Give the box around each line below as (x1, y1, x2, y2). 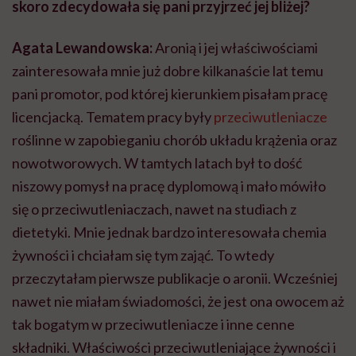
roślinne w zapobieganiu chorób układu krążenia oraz (12, 131, 337, 149)
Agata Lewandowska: (12, 39, 153, 56)
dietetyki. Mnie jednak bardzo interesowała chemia (12, 223, 327, 241)
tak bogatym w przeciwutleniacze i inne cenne (12, 315, 295, 333)
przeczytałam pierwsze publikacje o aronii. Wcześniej (12, 269, 338, 287)
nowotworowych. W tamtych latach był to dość (12, 154, 302, 172)
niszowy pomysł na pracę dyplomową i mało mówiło (12, 177, 326, 195)
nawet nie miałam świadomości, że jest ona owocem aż (12, 292, 344, 310)
